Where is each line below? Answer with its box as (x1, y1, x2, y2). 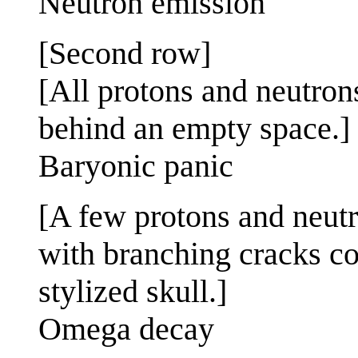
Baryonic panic (38, 147, 233, 184)
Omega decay (38, 310, 214, 347)
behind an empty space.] (38, 109, 350, 146)
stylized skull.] (38, 272, 227, 309)
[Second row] (38, 34, 211, 71)
